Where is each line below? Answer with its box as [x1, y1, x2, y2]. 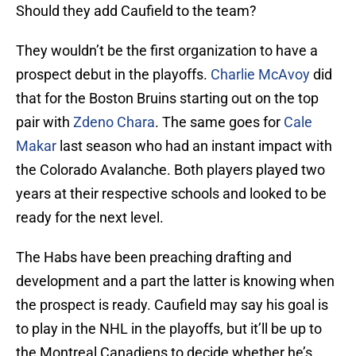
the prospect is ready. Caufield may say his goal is [16, 296, 328, 314]
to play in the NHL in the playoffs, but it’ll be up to [16, 320, 322, 338]
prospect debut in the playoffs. [16, 66, 211, 83]
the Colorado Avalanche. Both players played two [16, 161, 325, 179]
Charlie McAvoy [211, 66, 310, 83]
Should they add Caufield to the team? [16, 2, 257, 20]
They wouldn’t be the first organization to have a [16, 42, 318, 60]
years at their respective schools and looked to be [16, 185, 327, 203]
